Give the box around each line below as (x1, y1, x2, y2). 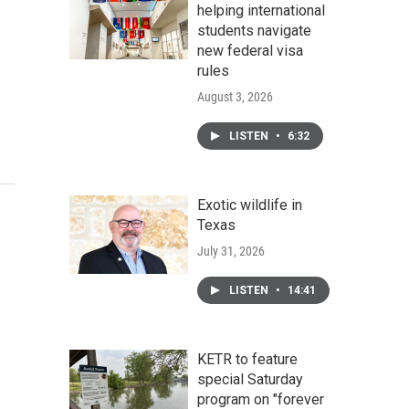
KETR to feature (197, 351, 298, 368)
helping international (197, 2, 325, 19)
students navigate (197, 22, 311, 39)
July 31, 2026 (197, 244, 265, 258)
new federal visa (197, 42, 303, 59)
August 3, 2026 (197, 89, 273, 104)
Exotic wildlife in (197, 196, 302, 214)
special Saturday (197, 371, 303, 388)
